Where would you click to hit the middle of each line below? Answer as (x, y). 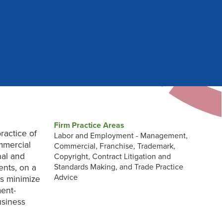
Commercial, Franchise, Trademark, (115, 146)
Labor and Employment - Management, (121, 136)
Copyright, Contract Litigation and (113, 157)
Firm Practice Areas (89, 126)
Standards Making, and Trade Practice (119, 167)
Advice (66, 178)
